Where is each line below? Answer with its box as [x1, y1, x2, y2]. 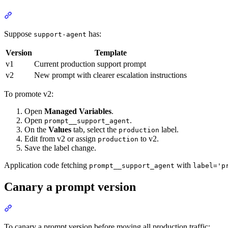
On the [24, 125, 48, 134]
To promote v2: [4, 89, 53, 98]
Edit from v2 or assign [24, 134, 98, 143]
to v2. [138, 134, 159, 143]
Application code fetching [4, 160, 89, 169]
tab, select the [71, 125, 119, 134]
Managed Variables [44, 106, 111, 116]
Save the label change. [24, 143, 96, 152]
